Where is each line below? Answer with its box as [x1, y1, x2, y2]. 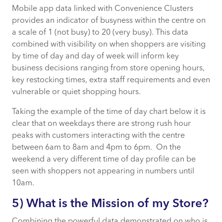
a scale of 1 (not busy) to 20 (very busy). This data [12, 28, 188, 37]
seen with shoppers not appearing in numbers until [12, 167, 194, 175]
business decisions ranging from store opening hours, [12, 64, 205, 72]
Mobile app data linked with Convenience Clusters [12, 4, 193, 13]
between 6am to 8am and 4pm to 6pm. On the [12, 143, 181, 152]
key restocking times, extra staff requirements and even [12, 76, 210, 84]
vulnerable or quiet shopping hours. [12, 88, 141, 96]
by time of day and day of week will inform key [12, 52, 179, 60]
